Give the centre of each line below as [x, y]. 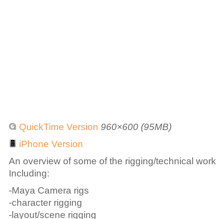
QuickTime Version [57, 127]
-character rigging [45, 203]
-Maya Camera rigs [49, 191]
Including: [29, 174]
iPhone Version [50, 144]
